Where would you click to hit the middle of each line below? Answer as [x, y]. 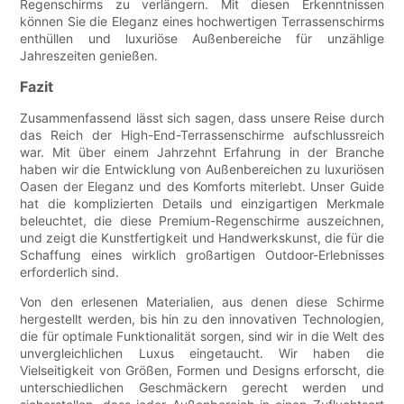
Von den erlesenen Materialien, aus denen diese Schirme [202, 302]
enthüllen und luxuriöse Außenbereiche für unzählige [202, 39]
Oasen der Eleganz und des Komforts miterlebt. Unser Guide [202, 187]
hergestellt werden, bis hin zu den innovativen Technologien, [202, 319]
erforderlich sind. [70, 272]
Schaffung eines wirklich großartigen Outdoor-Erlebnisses [202, 255]
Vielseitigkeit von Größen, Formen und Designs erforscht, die [202, 371]
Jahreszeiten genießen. [89, 56]
